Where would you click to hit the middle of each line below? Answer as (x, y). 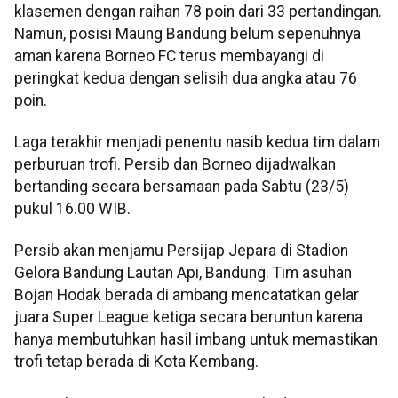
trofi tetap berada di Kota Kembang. (136, 362)
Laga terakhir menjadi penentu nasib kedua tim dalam (197, 142)
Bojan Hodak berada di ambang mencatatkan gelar (187, 295)
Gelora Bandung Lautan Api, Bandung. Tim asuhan (183, 273)
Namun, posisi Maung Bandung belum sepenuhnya (187, 33)
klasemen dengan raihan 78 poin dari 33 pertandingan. (198, 11)
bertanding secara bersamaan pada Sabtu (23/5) (182, 186)
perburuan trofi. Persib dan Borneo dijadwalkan (175, 164)
